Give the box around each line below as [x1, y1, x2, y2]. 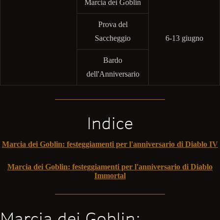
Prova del [98, 20, 128, 28]
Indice [87, 113, 133, 134]
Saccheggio [95, 33, 131, 42]
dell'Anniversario [86, 69, 139, 78]
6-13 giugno [165, 33, 203, 42]
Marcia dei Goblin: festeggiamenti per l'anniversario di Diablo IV [2, 140, 218, 149]
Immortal [94, 171, 126, 180]
